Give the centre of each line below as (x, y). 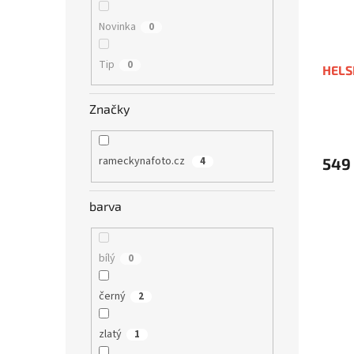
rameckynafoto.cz (143, 162)
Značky (109, 109)
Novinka (117, 26)
